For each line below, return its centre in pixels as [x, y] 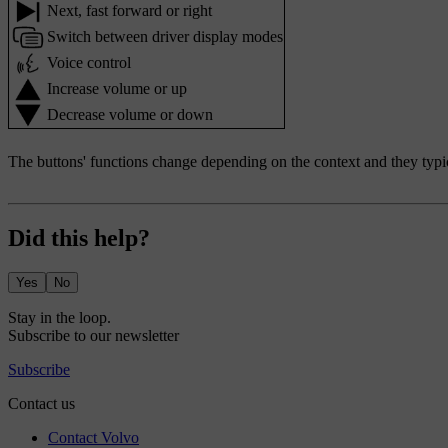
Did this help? [79, 237]
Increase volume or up [117, 89]
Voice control [89, 63]
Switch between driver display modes [165, 37]
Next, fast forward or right [129, 11]
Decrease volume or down [130, 115]
